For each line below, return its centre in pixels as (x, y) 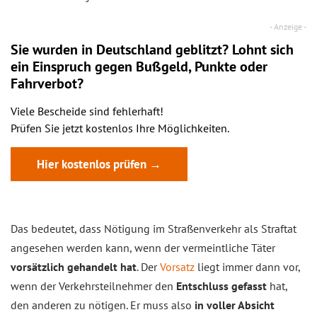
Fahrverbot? (47, 84)
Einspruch (62, 67)
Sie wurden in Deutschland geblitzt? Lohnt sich (152, 50)
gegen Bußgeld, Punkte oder (179, 67)
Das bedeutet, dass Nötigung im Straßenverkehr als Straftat (154, 229)
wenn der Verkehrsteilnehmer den (93, 286)
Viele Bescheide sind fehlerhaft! (87, 111)
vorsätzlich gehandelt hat (74, 267)
